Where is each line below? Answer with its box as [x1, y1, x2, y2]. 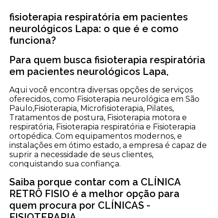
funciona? [9, 34, 56, 46]
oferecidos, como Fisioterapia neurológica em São [9, 94, 200, 104]
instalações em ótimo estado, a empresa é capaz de [9, 140, 207, 150]
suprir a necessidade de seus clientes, [9, 149, 154, 159]
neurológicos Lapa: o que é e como [9, 22, 179, 35]
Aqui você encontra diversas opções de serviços [9, 85, 193, 94]
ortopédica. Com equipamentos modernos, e [9, 131, 182, 141]
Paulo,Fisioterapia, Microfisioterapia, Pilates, [9, 103, 174, 113]
